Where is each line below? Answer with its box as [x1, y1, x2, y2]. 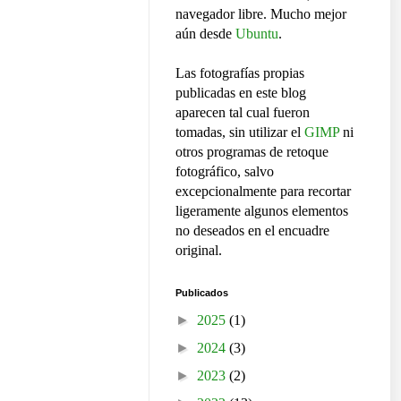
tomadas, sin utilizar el [175, 124, 304, 140]
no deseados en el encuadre [175, 222, 329, 238]
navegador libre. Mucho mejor [175, 5, 346, 21]
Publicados [175, 286, 228, 298]
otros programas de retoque [175, 143, 328, 159]
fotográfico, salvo [175, 163, 274, 179]
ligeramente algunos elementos [175, 202, 348, 218]
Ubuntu [235, 25, 278, 41]
